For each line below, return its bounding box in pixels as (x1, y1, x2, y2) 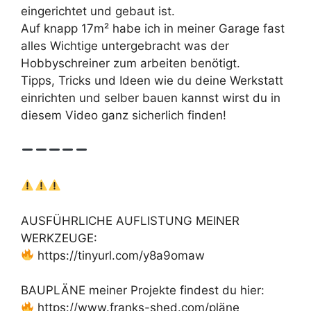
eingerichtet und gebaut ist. (21, 4, 175, 18)
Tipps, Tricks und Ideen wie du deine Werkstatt (21, 74, 283, 87)
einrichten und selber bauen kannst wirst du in (21, 91, 280, 105)
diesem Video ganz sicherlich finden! (21, 108, 226, 122)
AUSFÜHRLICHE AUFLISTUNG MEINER (21, 213, 239, 228)
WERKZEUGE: (21, 230, 97, 245)
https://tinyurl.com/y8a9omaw (34, 248, 205, 262)
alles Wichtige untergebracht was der (21, 39, 229, 53)
